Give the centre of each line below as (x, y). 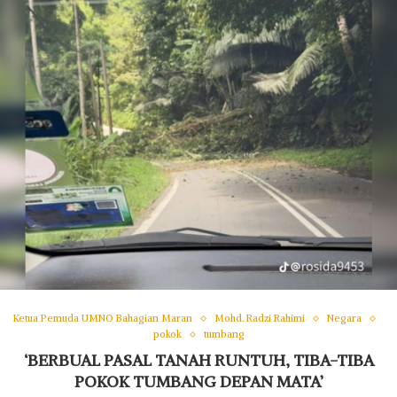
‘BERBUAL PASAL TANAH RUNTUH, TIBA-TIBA (198, 361)
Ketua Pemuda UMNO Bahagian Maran (103, 319)
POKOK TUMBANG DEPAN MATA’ (198, 382)
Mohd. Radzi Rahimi (260, 319)
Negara (344, 319)
